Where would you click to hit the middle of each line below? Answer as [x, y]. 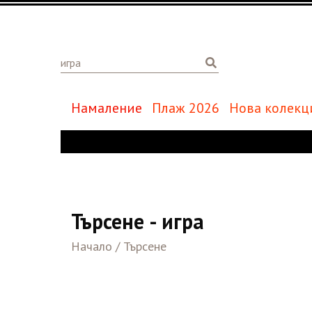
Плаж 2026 [186, 108]
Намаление [107, 108]
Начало [92, 246]
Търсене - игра [138, 221]
